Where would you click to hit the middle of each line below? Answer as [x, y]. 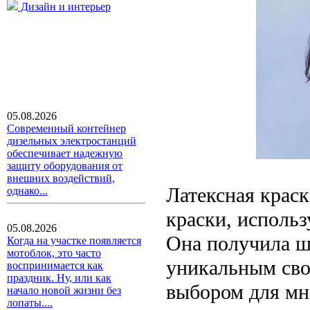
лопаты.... [30, 303]
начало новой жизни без [64, 290]
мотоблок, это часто [54, 253]
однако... [27, 191]
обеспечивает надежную [65, 153]
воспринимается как [55, 265]
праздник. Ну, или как [59, 278]
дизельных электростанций [72, 141]
